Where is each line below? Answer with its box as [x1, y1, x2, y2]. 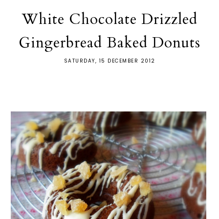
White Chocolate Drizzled [22, 9, 197, 29]
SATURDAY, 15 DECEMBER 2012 [64, 57, 155, 65]
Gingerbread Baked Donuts [19, 32, 200, 53]
